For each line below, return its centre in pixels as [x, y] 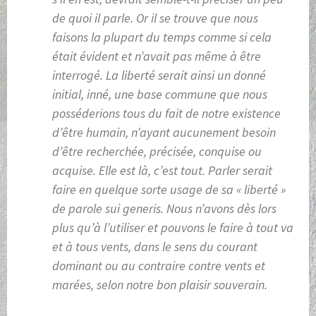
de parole [79, 209]
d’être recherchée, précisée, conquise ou [157, 152]
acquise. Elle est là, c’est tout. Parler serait [162, 171]
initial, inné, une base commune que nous [160, 95]
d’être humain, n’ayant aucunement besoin [164, 133]
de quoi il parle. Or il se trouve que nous [155, 18]
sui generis [133, 209]
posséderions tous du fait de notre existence [166, 114]
